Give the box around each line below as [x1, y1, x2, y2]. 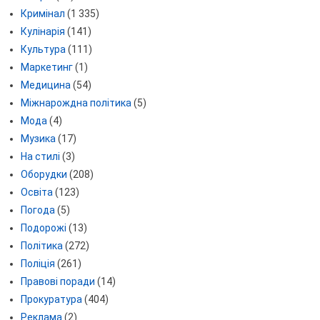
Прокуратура [20, 294, 82, 306]
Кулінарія [20, 26, 65, 38]
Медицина [20, 79, 71, 91]
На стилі [20, 151, 60, 163]
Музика [20, 133, 56, 145]
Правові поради [20, 276, 95, 288]
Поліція [20, 258, 55, 270]
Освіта [20, 186, 53, 199]
